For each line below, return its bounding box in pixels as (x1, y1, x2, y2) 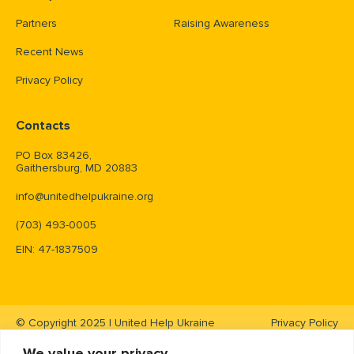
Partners (16, 16, 57, 30)
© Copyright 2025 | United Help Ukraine (16, 315, 215, 330)
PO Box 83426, (16, 148, 92, 162)
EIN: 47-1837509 (16, 242, 98, 256)
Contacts (16, 117, 70, 134)
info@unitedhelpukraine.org (16, 189, 153, 203)
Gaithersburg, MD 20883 (16, 160, 137, 175)
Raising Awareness (174, 16, 269, 30)
